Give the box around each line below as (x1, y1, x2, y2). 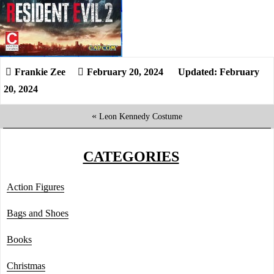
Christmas (7, 261, 45, 271)
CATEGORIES (83, 149, 179, 165)
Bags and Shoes (7, 208, 68, 218)
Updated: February (176, 67, 259, 77)
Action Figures (7, 182, 64, 192)
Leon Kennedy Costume (99, 111, 182, 121)
